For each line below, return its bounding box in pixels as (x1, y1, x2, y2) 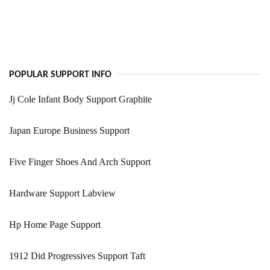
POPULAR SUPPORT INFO (9, 70, 111, 80)
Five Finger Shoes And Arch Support (9, 157, 151, 168)
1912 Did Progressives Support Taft (9, 251, 145, 262)
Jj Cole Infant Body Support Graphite (9, 94, 152, 105)
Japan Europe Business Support (9, 125, 130, 136)
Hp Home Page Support (9, 219, 101, 230)
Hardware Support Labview (9, 188, 116, 199)
